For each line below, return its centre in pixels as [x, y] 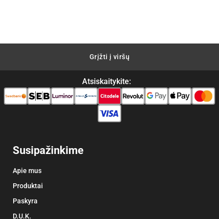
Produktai [28, 186]
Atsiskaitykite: [107, 82]
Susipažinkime [48, 150]
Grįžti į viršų [109, 57]
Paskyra [25, 201]
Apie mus [27, 170]
